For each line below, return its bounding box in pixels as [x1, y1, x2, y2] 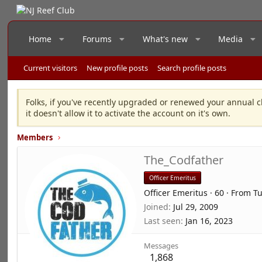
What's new [142, 33, 188, 44]
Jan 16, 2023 [185, 215, 233, 226]
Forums [82, 33, 112, 44]
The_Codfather [144, 152, 224, 168]
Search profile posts [157, 63, 227, 73]
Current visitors [23, 63, 78, 73]
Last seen [144, 215, 181, 226]
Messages [144, 240, 179, 251]
